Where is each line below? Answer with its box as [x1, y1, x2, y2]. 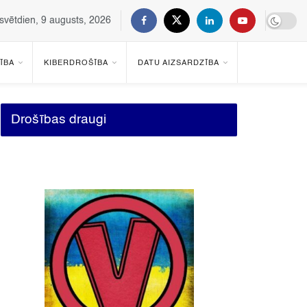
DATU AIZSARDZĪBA [138, 60, 219, 67]
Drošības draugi [11, 113, 106, 126]
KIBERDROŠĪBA [44, 60, 108, 67]
